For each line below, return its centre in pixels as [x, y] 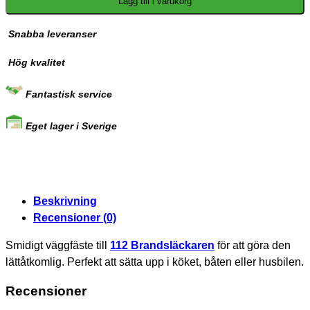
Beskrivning [65, 201]
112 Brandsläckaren [162, 245]
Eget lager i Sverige [70, 126]
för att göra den [253, 245]
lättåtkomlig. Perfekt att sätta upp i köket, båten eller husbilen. [155, 262]
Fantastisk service [67, 94]
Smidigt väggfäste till [58, 245]
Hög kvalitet [35, 62]
